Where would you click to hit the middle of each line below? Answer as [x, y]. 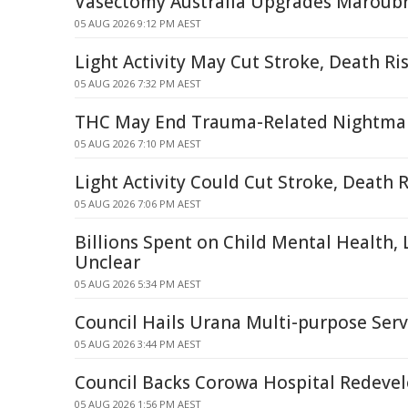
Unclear [107, 262]
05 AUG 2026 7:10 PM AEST [138, 143]
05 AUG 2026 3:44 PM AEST [138, 344]
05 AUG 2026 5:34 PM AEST [138, 284]
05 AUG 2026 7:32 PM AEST [138, 83]
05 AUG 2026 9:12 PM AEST [138, 23]
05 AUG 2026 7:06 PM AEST [138, 204]
